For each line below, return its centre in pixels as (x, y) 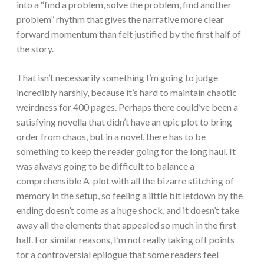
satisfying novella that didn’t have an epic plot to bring (124, 122)
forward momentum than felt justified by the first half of (129, 34)
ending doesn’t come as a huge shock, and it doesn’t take (128, 210)
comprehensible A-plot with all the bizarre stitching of (125, 181)
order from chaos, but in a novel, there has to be (111, 137)
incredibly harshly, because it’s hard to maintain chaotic (127, 93)
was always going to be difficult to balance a (105, 166)
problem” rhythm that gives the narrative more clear (120, 19)
